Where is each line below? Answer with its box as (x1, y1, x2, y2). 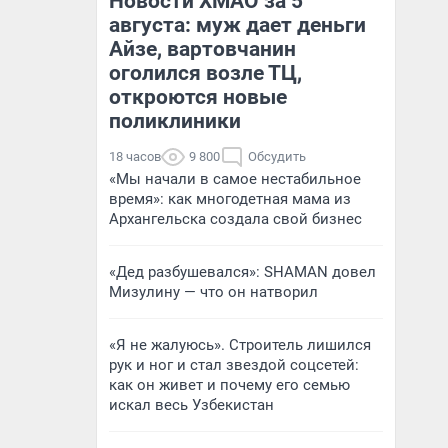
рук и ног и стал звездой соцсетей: (109, 356, 359, 374)
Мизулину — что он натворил (109, 283, 318, 301)
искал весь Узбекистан (109, 396, 274, 414)
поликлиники (109, 109, 241, 133)
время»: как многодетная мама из (109, 190, 351, 208)
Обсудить (248, 149, 306, 164)
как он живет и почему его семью (109, 376, 350, 394)
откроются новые (109, 85, 287, 109)
